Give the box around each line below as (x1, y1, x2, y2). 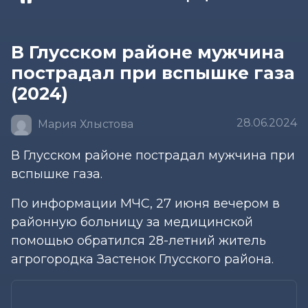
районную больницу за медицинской (11, 214, 253, 230)
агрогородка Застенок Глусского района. (11, 251, 274, 267)
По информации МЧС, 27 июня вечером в (11, 195, 280, 211)
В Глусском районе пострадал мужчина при (11, 147, 295, 163)
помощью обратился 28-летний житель (11, 232, 266, 248)
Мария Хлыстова (35, 118, 133, 131)
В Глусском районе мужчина (11, 41, 285, 63)
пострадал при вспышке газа (11, 62, 295, 83)
